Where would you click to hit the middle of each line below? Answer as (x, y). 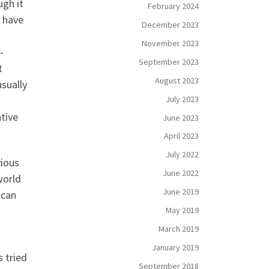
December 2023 (170, 25)
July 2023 (182, 99)
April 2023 (181, 136)
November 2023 (170, 43)
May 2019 (182, 210)
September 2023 (169, 62)
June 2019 (181, 192)
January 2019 (175, 247)
